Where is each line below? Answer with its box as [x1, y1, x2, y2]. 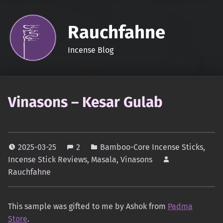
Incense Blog [67, 45, 113, 55]
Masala [91, 155, 116, 165]
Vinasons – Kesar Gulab [8, 93, 163, 111]
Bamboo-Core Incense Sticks [100, 142, 203, 152]
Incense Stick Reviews [8, 155, 87, 165]
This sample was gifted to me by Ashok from [8, 202, 168, 212]
